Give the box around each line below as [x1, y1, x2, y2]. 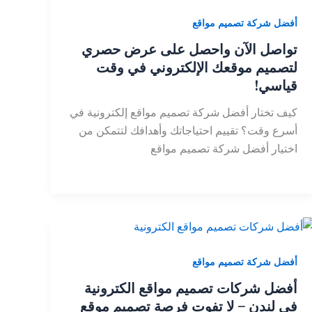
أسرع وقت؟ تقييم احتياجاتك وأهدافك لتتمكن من [78, 123, 297, 137]
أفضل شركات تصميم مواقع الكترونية [84, 279, 297, 297]
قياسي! [254, 76, 297, 94]
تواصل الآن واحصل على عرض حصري [81, 40, 297, 58]
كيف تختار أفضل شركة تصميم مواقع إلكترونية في [69, 104, 297, 119]
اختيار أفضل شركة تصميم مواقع [150, 141, 297, 155]
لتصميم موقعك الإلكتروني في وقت [95, 58, 297, 76]
